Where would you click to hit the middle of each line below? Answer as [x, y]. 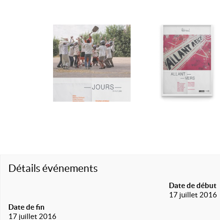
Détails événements [53, 168]
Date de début [193, 185]
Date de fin [27, 207]
